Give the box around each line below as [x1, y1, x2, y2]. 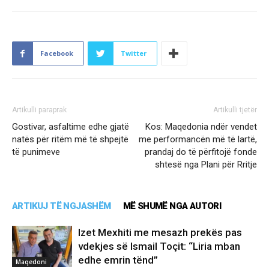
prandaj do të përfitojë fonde [145, 147, 257, 158]
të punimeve [12, 147, 60, 158]
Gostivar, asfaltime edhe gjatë [12, 121, 129, 133]
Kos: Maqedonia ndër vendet [145, 121, 257, 133]
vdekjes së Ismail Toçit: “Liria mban [78, 240, 240, 253]
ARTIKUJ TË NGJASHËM [12, 201, 111, 212]
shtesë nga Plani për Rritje [155, 159, 257, 171]
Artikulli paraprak [12, 106, 67, 115]
